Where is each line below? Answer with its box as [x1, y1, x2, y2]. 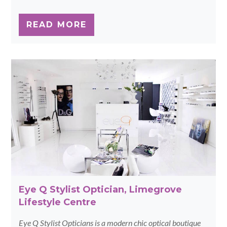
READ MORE [26, 20, 87, 30]
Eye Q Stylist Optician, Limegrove [19, 184, 182, 196]
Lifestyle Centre [19, 197, 97, 208]
